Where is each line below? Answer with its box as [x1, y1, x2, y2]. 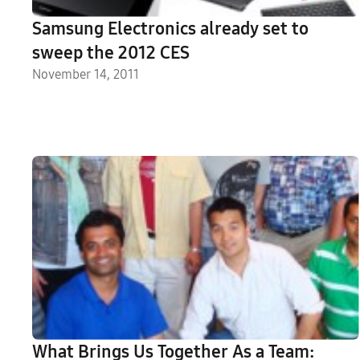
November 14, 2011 [32, 67, 139, 82]
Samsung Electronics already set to [32, 18, 309, 39]
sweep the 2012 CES [32, 43, 190, 63]
